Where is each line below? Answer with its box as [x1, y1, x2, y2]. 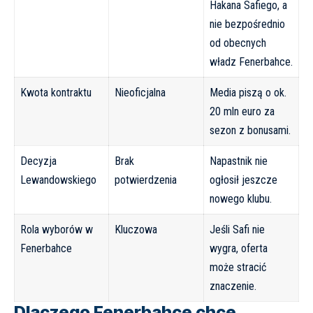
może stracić [210, 261, 266, 275]
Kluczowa [115, 223, 157, 237]
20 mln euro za [210, 105, 275, 119]
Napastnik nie [210, 154, 268, 168]
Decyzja [20, 154, 57, 168]
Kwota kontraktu [20, 86, 92, 100]
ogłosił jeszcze [210, 173, 277, 187]
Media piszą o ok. [210, 86, 286, 100]
